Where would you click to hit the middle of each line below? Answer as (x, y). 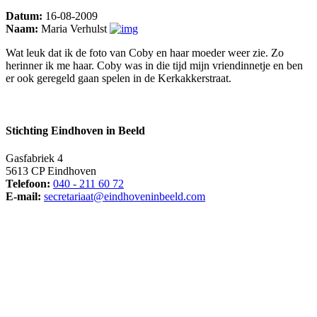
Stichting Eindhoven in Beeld (75, 130)
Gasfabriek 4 (34, 158)
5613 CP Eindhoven (51, 171)
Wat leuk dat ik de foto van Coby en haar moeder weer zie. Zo (145, 53)
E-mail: (23, 196)
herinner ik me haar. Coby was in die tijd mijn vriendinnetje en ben (154, 66)
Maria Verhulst (74, 29)
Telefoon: (28, 183)
